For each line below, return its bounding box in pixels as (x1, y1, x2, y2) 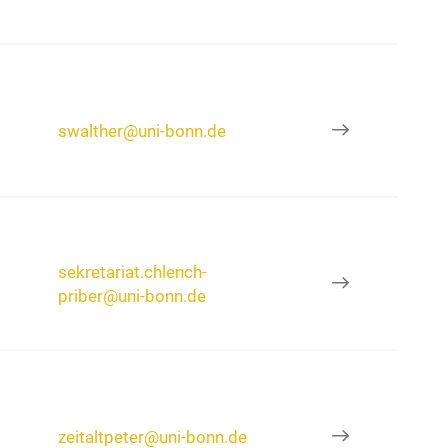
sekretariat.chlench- (58, 261, 208, 282)
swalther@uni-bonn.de (58, 120, 227, 141)
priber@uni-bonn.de (58, 285, 207, 306)
